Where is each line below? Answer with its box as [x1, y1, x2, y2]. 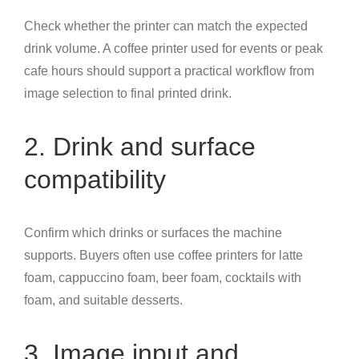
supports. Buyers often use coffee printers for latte [24, 248, 303, 263]
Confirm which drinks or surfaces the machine [24, 226, 282, 240]
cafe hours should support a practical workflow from [24, 64, 314, 79]
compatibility [24, 165, 166, 195]
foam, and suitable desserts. [24, 293, 183, 308]
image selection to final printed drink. [24, 87, 232, 101]
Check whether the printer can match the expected [24, 19, 308, 34]
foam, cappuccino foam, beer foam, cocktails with [24, 271, 301, 285]
